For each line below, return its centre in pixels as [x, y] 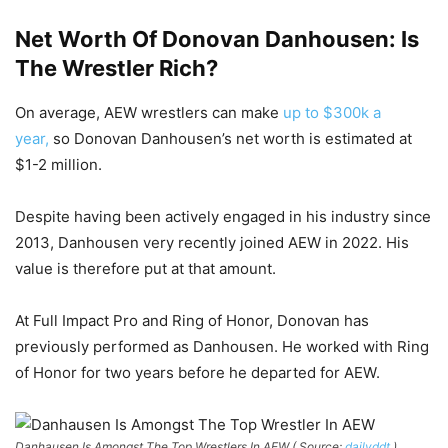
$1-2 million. [58, 164]
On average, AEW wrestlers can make [149, 112]
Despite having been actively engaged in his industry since [223, 216]
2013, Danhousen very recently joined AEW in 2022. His [212, 242]
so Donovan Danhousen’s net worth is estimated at [230, 138]
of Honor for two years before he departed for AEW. [197, 372]
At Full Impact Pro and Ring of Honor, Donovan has [192, 320]
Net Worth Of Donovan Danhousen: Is [217, 38]
